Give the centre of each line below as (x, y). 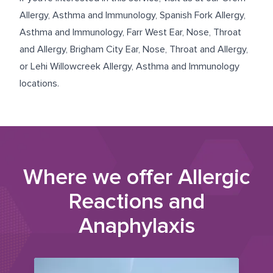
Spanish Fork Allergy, (203, 15)
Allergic (214, 177)
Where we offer (100, 177)
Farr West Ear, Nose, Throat (184, 32)
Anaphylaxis (136, 226)
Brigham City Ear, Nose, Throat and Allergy (158, 49)
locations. (39, 83)
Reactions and (136, 202)
